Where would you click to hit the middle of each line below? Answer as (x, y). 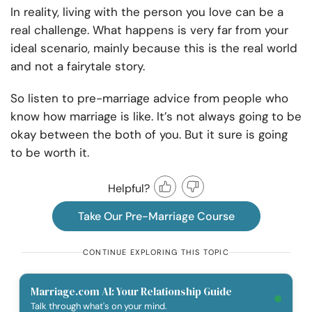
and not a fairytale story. (78, 67)
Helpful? (129, 188)
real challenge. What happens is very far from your (149, 30)
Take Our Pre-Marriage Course (156, 217)
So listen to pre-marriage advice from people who (149, 99)
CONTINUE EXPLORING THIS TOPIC (156, 252)
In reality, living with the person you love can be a (147, 12)
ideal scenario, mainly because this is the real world (154, 48)
